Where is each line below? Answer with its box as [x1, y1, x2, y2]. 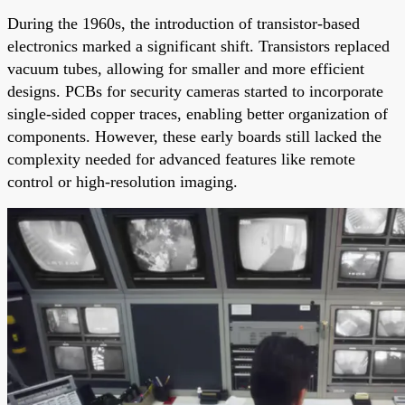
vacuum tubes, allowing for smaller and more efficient [7, 59, 364, 78]
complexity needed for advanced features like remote [7, 149, 355, 168]
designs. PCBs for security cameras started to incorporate [7, 81, 383, 100]
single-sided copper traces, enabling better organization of [7, 104, 388, 123]
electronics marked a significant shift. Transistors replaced [7, 36, 390, 55]
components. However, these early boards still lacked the [7, 127, 381, 146]
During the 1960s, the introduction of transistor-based [7, 14, 360, 33]
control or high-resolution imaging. [7, 172, 238, 191]
